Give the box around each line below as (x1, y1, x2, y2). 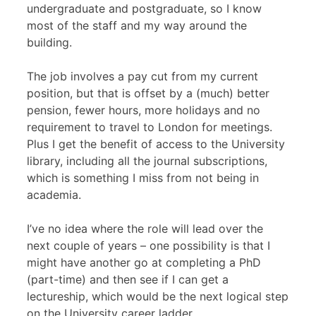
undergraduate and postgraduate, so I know (27, 1, 262, 16)
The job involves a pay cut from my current (27, 69, 258, 83)
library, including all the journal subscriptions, (27, 154, 267, 168)
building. (27, 35, 72, 49)
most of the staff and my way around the (27, 18, 247, 32)
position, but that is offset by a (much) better (27, 86, 269, 100)
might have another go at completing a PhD (27, 255, 261, 269)
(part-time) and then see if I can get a (27, 272, 229, 286)
